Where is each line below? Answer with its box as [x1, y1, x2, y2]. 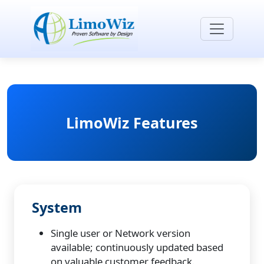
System [32, 198, 82, 217]
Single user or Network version [51, 226, 190, 240]
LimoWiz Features [66, 113, 198, 133]
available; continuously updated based [51, 240, 223, 254]
